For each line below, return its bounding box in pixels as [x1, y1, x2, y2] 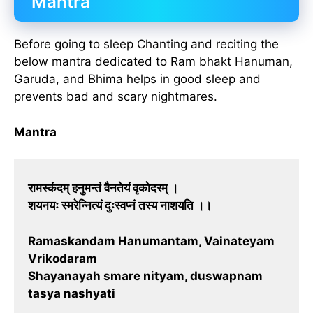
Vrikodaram [28, 251, 97, 265]
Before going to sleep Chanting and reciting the [14, 37, 279, 52]
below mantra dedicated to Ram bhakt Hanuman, [14, 54, 293, 69]
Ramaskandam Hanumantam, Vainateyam [28, 233, 275, 248]
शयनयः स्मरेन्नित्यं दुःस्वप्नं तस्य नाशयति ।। [28, 198, 212, 213]
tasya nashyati [28, 286, 115, 300]
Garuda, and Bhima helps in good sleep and [14, 72, 261, 87]
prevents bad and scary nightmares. [14, 89, 217, 104]
